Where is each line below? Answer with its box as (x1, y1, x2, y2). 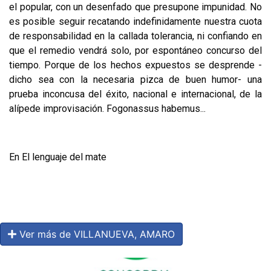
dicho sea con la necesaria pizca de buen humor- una (9, 73, 262, 85)
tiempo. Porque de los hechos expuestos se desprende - (9, 59, 262, 71)
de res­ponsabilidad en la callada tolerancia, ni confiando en (9, 30, 262, 42)
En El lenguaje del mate (9, 151, 106, 163)
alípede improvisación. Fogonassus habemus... (9, 102, 206, 114)
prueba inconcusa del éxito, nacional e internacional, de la (9, 88, 262, 100)
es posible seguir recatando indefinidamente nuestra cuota (9, 15, 262, 27)
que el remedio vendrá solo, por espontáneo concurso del (9, 44, 262, 56)
